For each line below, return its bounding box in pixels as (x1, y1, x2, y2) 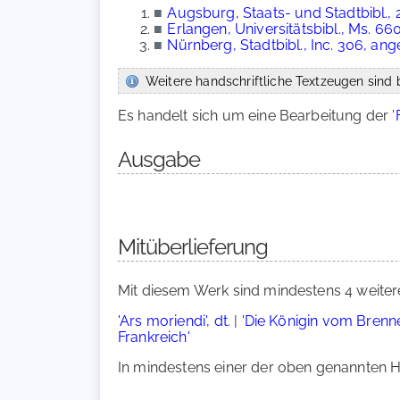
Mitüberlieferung (118, 234, 268, 260)
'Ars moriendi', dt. (118, 312, 231, 329)
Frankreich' (118, 329, 190, 346)
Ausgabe (118, 146, 200, 172)
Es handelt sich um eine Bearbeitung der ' (118, 107, 396, 124)
